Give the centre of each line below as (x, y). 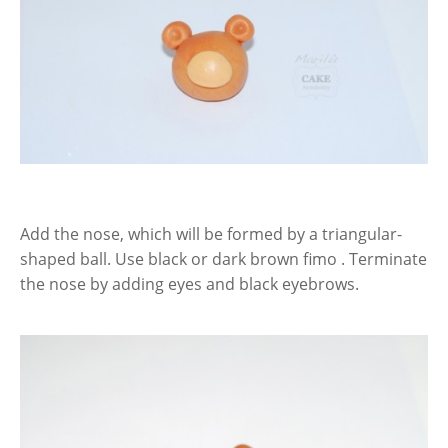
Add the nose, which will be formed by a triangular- (211, 233)
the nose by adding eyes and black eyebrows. (189, 283)
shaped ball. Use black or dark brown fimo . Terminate (223, 258)
